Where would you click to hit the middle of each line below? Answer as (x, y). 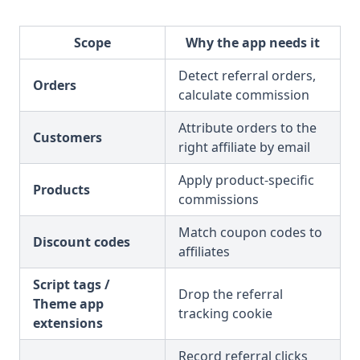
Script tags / (72, 284)
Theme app (68, 304)
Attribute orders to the (247, 128)
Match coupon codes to (250, 232)
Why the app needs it (253, 43)
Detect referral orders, (247, 76)
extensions (68, 323)
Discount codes (82, 242)
